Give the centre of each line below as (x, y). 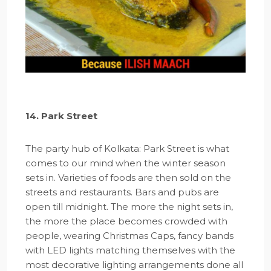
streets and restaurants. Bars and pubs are (122, 192)
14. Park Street (61, 116)
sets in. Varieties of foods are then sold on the (128, 177)
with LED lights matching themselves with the (130, 250)
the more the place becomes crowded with (126, 221)
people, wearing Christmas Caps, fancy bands (129, 235)
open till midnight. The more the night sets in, (129, 206)
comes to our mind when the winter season (126, 163)
